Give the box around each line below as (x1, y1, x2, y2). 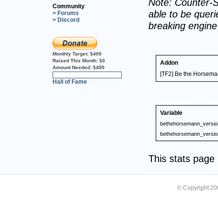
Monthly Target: (53, 51, 90, 56)
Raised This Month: (53, 57, 99, 63)
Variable (160, 109, 182, 116)
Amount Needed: (53, 64, 93, 70)
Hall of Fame (53, 78, 87, 85)
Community (53, 2, 85, 10)
